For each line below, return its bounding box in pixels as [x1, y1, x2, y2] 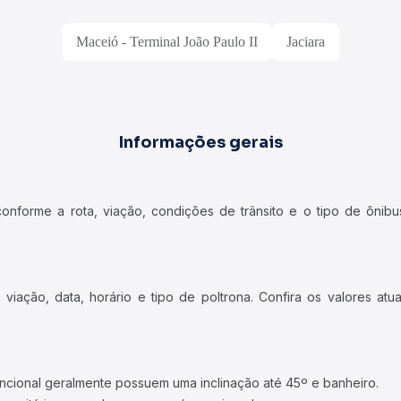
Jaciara [286, 34, 325, 49]
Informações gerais [118, 132, 283, 152]
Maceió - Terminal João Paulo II [76, 34, 258, 49]
